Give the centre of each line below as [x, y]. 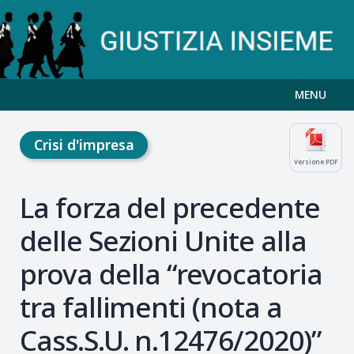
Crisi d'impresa [84, 145]
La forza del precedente [170, 207]
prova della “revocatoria [171, 274]
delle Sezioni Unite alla [163, 241]
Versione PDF [316, 162]
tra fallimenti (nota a [151, 307]
